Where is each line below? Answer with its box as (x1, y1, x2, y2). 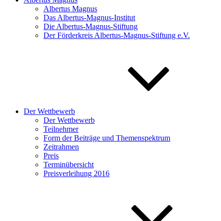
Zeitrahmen (43, 143, 79, 151)
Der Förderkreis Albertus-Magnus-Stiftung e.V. (43, 31, 190, 39)
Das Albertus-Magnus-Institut (43, 13, 135, 22)
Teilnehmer (43, 125, 78, 133)
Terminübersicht (43, 160, 94, 169)
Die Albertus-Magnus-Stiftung (43, 22, 138, 31)
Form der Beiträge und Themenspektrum (43, 134, 170, 142)
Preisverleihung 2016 (43, 169, 110, 178)
